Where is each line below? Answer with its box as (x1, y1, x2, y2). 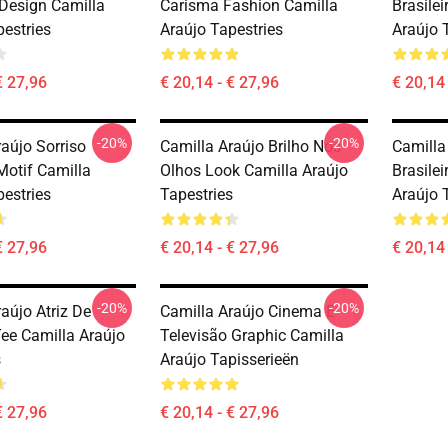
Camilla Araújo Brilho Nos (160, 137, 341, 156)
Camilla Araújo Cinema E (160, 302, 335, 321)
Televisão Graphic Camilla (160, 326, 344, 345)
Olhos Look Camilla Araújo (160, 161, 348, 180)
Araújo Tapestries (160, 20, 283, 39)
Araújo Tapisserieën (160, 350, 299, 369)
